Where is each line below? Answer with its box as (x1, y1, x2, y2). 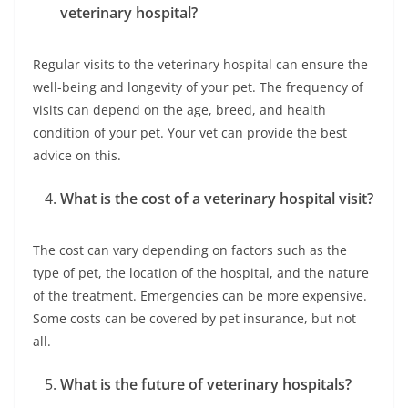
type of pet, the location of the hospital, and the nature (33, 264, 369, 282)
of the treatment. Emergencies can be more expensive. (33, 287, 367, 305)
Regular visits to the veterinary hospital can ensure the (33, 56, 368, 74)
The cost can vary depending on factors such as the (33, 241, 347, 260)
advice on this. (33, 147, 121, 165)
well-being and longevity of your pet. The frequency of (33, 78, 363, 97)
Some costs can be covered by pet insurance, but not (33, 310, 356, 328)
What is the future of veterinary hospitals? (60, 374, 352, 395)
